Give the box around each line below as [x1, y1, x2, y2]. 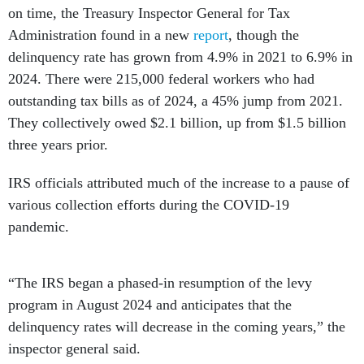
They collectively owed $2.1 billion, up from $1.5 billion [8, 115, 346, 132]
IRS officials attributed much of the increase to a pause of [8, 175, 349, 192]
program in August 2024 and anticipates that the [8, 297, 292, 314]
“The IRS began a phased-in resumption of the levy [8, 275, 312, 292]
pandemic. [8, 219, 73, 236]
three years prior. [8, 136, 112, 154]
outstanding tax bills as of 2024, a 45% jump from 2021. [8, 93, 343, 110]
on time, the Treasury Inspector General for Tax [8, 5, 290, 22]
